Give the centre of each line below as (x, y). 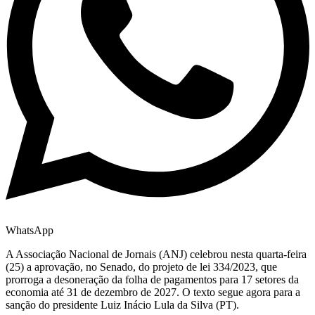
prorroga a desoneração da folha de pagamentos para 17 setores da (152, 280)
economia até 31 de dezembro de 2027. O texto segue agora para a (153, 292)
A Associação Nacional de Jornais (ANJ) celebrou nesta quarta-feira (156, 255)
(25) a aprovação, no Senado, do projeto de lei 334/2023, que (141, 267)
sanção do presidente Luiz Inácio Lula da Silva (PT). (122, 305)
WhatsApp (30, 231)
